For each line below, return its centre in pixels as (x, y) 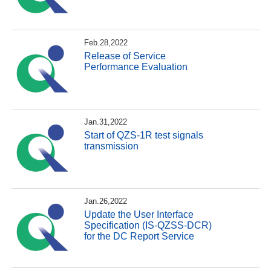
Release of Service (125, 56)
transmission (112, 146)
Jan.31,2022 (106, 122)
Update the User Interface (139, 214)
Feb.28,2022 (106, 43)
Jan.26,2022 (106, 201)
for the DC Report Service (139, 236)
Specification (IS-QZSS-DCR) (148, 225)
